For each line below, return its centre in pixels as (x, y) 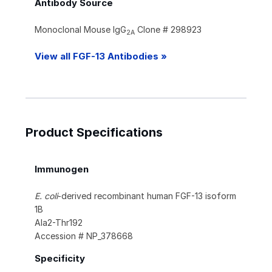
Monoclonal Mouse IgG (80, 30)
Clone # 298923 (168, 30)
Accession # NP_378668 (84, 236)
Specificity (60, 259)
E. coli (46, 196)
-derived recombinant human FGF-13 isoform (147, 196)
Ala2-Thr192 (59, 223)
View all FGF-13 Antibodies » (101, 56)
